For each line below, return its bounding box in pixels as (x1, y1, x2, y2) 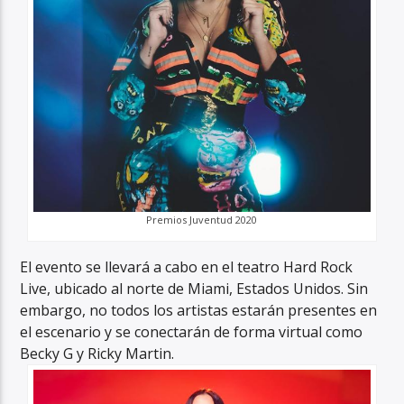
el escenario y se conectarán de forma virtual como (20, 322, 363, 343)
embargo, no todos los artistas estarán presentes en (20, 300, 378, 321)
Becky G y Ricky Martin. (20, 344, 175, 364)
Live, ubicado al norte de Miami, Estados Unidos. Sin (20, 279, 369, 299)
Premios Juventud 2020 (146, 213, 258, 227)
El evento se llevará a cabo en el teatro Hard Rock (20, 257, 353, 278)
